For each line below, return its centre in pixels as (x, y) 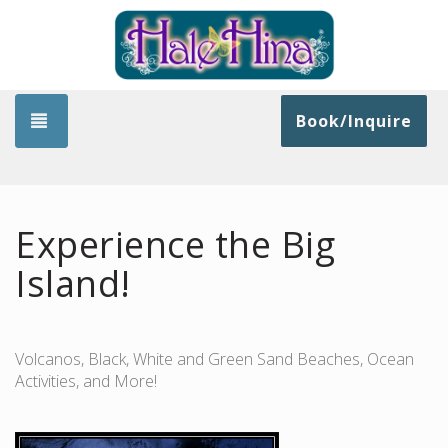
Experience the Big (175, 244)
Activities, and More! (86, 381)
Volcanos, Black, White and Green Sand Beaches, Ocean (214, 359)
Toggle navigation (134, 120)
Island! (73, 283)
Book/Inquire (354, 121)
